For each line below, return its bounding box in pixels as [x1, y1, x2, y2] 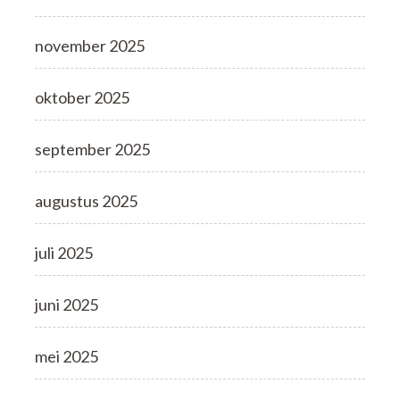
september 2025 [35, 139, 150, 160]
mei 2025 [35, 346, 98, 367]
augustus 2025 [35, 191, 137, 212]
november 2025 [35, 36, 145, 56]
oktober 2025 [35, 87, 129, 108]
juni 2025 [35, 295, 98, 315]
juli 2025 [35, 243, 93, 263]
